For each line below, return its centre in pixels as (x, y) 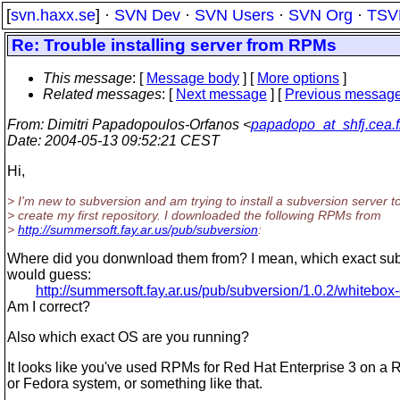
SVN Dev (147, 15)
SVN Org (321, 15)
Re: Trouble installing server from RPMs (174, 45)
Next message (221, 94)
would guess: (49, 275)
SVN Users (234, 15)
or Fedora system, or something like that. (135, 383)
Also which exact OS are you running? (128, 337)
